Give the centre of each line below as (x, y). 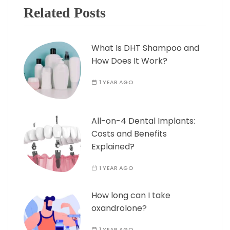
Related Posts (65, 13)
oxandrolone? (119, 208)
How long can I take (131, 195)
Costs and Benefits (129, 134)
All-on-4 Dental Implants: (143, 121)
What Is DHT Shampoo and (145, 48)
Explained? (113, 147)
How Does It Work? (129, 61)
